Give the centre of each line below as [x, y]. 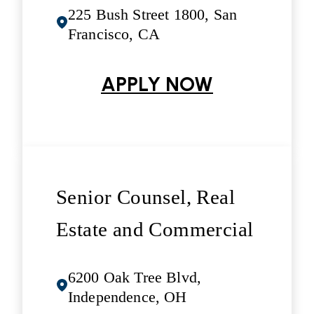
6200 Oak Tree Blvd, [135, 278]
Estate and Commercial [155, 229]
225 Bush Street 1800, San [153, 14]
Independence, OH [128, 297]
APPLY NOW [157, 84]
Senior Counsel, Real [145, 197]
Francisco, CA [114, 34]
